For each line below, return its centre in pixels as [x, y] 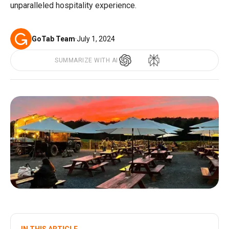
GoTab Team [53, 39]
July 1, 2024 [96, 39]
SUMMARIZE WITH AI [86, 60]
